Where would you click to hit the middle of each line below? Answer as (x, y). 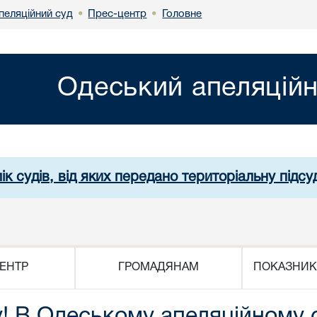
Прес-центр (117, 14)
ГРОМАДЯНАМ (158, 267)
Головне (182, 14)
